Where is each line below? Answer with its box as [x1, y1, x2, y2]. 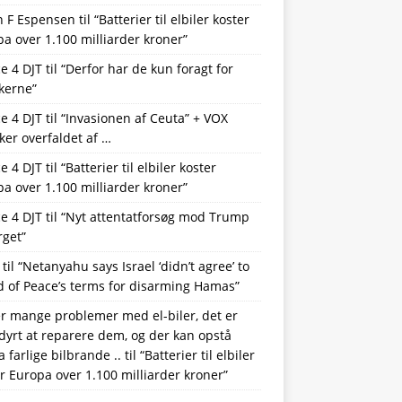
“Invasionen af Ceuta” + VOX [60, 109, 228, 127]
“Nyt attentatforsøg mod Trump [60, 207, 249, 225]
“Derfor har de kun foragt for [60, 59, 233, 77]
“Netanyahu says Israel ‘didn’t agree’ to [17, 257, 249, 275]
